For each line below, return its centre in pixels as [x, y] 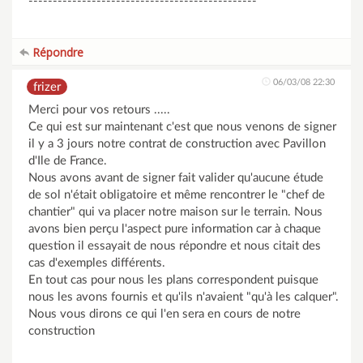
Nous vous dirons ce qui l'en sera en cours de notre [164, 314]
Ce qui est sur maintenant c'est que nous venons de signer [182, 127]
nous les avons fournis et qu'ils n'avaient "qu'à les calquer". [184, 297]
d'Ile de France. [68, 161]
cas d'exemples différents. [97, 263]
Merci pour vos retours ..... [99, 110]
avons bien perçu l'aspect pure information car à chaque [175, 229]
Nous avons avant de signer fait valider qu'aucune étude [176, 178]
